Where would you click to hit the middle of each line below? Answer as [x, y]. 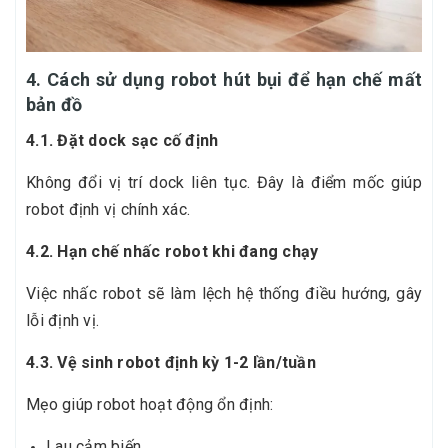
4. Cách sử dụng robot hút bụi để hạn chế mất [224, 80]
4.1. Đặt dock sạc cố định [122, 141]
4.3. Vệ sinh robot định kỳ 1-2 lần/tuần [171, 363]
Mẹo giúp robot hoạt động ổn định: [150, 405]
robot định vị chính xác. [108, 210]
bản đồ [54, 105]
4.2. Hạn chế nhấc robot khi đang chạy [172, 252]
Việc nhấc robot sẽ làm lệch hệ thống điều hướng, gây [224, 294]
